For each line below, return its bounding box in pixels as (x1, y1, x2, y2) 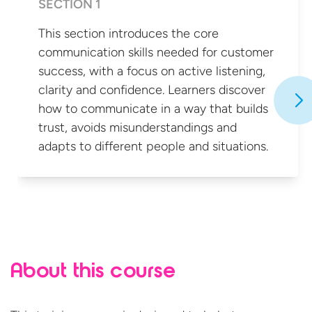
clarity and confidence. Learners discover (38, 82, 265, 98)
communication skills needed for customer (38, 45, 274, 61)
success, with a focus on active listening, (38, 63, 265, 79)
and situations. (189, 139, 268, 155)
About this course (10, 260, 176, 286)
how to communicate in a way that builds (38, 101, 268, 117)
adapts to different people (38, 139, 189, 155)
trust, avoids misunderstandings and (38, 120, 237, 136)
